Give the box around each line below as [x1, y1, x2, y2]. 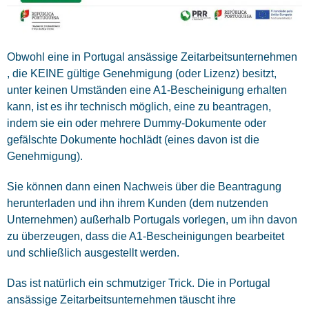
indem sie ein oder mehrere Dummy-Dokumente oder [7, 117, 266, 130]
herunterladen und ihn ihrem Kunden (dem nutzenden [7, 197, 268, 210]
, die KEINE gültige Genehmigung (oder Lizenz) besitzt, [7, 68, 277, 80]
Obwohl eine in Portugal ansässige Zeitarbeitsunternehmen [7, 51, 297, 63]
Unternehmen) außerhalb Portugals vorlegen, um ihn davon [7, 214, 297, 226]
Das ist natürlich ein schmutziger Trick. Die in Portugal [7, 277, 270, 290]
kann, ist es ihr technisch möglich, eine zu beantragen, [7, 101, 271, 113]
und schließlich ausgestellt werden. [7, 247, 179, 259]
